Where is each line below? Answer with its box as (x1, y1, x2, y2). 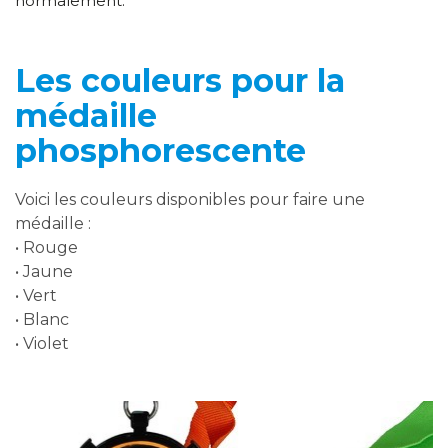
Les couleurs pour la (15, 61, 345, 101)
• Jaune (15, 262, 73, 282)
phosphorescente (15, 131, 306, 171)
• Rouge (15, 238, 78, 258)
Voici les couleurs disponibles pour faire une (15, 190, 365, 210)
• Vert (15, 286, 57, 306)
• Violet (15, 334, 69, 354)
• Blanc (15, 310, 69, 330)
